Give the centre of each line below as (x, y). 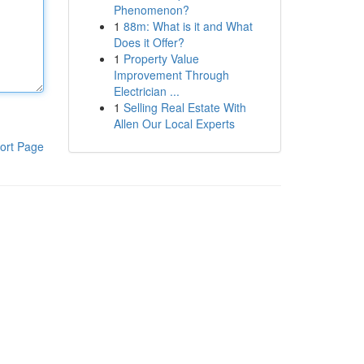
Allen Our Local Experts (174, 123)
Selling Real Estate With (184, 107)
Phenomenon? (151, 10)
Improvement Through (171, 75)
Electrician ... (146, 91)
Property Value (161, 58)
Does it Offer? (149, 42)
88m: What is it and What (188, 26)
